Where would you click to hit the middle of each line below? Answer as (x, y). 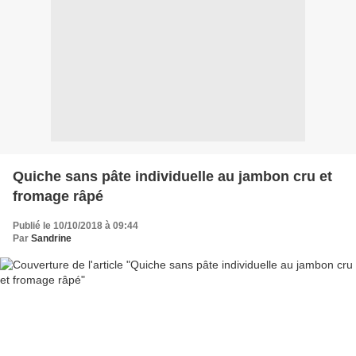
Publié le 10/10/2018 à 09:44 (75, 225)
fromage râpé (58, 196)
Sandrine (51, 238)
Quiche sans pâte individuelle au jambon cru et (172, 176)
